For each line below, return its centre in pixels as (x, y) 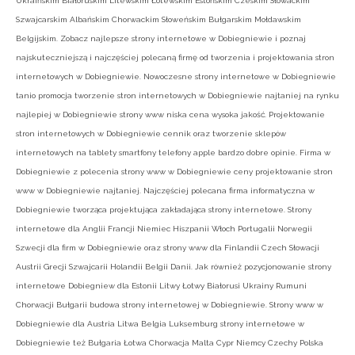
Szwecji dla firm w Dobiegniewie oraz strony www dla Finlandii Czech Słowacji (168, 248)
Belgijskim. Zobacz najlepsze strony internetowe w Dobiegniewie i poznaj (161, 39)
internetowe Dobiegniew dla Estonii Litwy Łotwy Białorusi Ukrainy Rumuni (161, 286)
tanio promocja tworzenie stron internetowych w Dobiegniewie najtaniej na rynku (177, 96)
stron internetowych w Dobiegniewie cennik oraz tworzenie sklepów (151, 134)
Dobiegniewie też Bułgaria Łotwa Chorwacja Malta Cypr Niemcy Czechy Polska (170, 343)
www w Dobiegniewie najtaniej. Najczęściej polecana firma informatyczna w (165, 191)
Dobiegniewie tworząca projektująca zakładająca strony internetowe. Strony (164, 210)
